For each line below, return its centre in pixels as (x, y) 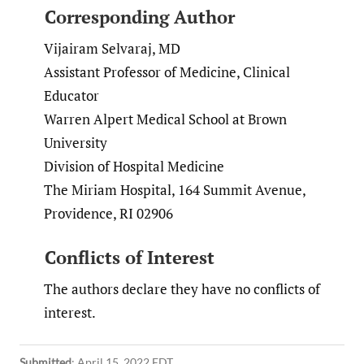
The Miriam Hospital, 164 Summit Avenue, (175, 189)
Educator (71, 95)
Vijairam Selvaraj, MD (112, 48)
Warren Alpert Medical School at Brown (165, 119)
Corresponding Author (139, 17)
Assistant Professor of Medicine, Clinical (167, 71)
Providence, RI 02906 (108, 213)
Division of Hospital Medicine (134, 166)
